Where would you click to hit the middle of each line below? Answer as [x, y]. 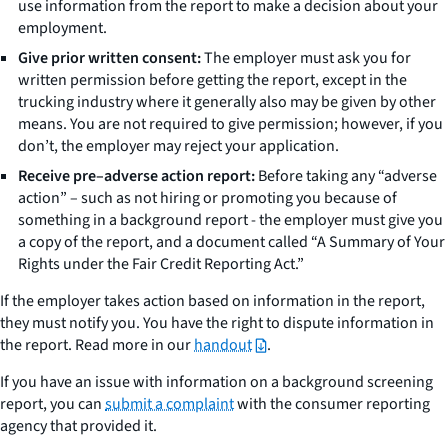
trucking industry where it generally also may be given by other [227, 101]
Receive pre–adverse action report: [138, 175]
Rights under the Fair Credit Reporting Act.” [164, 263]
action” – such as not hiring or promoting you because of [207, 197]
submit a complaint [169, 403]
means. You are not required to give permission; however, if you [230, 123]
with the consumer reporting [332, 403]
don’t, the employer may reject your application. [180, 145]
